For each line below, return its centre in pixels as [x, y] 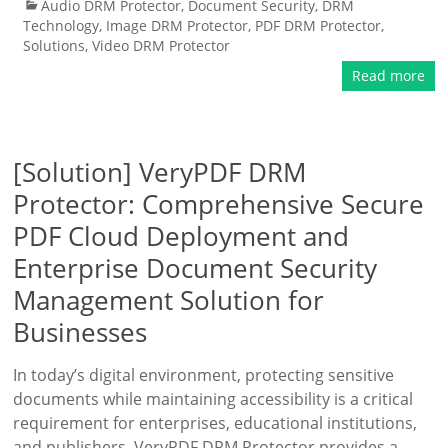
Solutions [54, 45]
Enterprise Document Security [195, 268]
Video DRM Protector [161, 45]
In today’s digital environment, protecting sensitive [204, 375]
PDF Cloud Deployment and [181, 236]
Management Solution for [169, 300]
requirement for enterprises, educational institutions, [215, 423]
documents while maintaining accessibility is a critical [213, 399]
